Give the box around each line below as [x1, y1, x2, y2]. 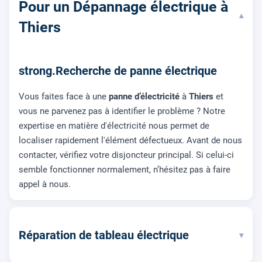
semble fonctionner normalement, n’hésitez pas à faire [19, 164, 230, 175]
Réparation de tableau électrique [19, 228, 189, 243]
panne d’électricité [109, 91, 180, 102]
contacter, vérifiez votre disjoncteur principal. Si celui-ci [19, 150, 234, 161]
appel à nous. [19, 179, 71, 190]
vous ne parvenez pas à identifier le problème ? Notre [19, 106, 225, 117]
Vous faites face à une [19, 91, 109, 102]
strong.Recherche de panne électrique [19, 64, 217, 78]
